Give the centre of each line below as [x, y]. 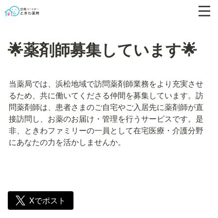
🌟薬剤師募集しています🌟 [102, 49]
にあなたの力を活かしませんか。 [67, 142]
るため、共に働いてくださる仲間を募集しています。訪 [106, 95]
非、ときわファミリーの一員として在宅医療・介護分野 [106, 130]
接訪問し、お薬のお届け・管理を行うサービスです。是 [106, 118]
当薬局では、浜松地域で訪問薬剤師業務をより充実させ [106, 83]
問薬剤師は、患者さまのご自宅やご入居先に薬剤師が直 [106, 107]
